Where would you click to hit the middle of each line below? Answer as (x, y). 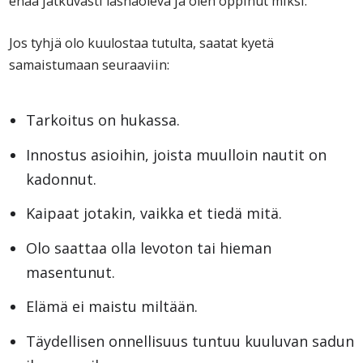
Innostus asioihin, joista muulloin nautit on (176, 154)
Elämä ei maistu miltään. (111, 307)
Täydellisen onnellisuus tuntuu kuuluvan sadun (190, 341)
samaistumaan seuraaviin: (90, 65)
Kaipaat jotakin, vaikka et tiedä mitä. (154, 214)
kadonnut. (61, 179)
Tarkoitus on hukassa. (102, 120)
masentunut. (70, 272)
